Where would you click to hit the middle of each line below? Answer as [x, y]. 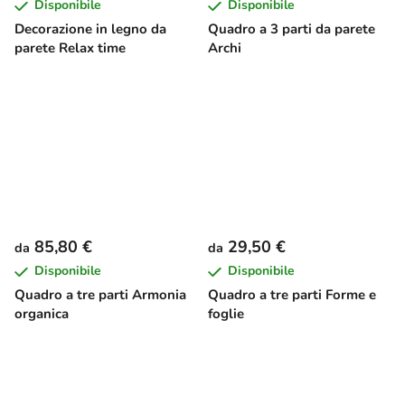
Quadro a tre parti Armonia [100, 294]
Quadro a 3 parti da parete [292, 29]
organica [42, 313]
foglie [226, 313]
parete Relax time [70, 48]
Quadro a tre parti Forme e [292, 294]
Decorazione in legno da [90, 29]
